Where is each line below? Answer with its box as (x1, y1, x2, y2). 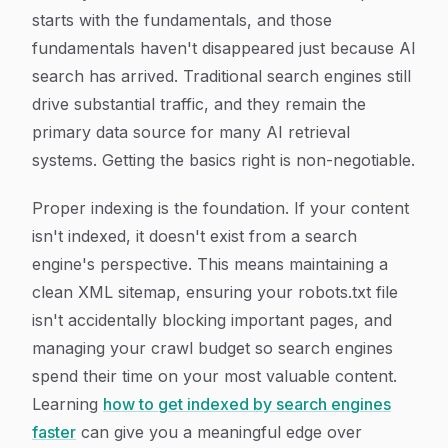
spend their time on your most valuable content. (32, 366, 397, 386)
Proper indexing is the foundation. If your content (32, 198, 409, 218)
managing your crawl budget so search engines (32, 338, 393, 358)
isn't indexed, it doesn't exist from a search (32, 226, 357, 246)
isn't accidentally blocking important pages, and (32, 310, 392, 330)
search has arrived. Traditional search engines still (32, 66, 411, 86)
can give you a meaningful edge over (76, 422, 362, 442)
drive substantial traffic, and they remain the (32, 94, 366, 114)
